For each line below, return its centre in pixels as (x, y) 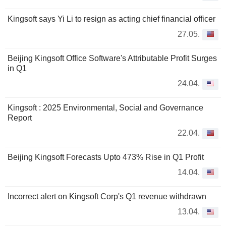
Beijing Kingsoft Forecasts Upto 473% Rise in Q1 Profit (106, 157)
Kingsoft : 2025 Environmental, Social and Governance (105, 108)
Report (20, 118)
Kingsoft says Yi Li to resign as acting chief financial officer (111, 19)
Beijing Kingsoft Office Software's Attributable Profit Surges (112, 59)
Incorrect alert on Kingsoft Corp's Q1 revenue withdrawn (107, 197)
